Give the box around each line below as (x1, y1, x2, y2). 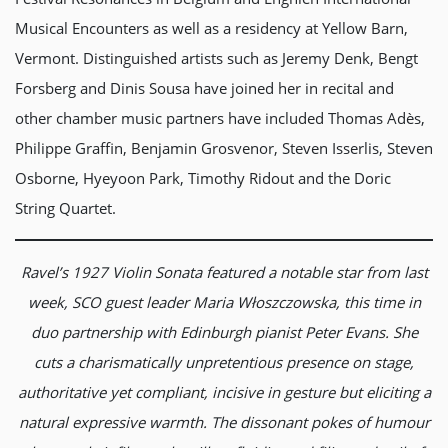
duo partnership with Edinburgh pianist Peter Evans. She (30, 322, 418, 342)
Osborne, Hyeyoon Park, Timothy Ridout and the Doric (15, 168, 391, 188)
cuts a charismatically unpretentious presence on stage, (34, 352, 414, 372)
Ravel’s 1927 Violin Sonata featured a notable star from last (20, 262, 428, 282)
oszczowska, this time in (254, 292, 421, 312)
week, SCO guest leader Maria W (27, 292, 251, 312)
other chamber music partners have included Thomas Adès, (15, 108, 425, 128)
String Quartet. (15, 198, 116, 218)
